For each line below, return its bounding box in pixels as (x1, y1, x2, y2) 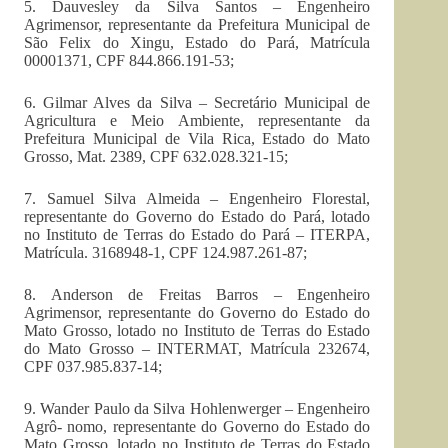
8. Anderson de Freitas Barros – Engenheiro (24, 286, 371, 304)
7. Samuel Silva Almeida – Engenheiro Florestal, (24, 190, 371, 208)
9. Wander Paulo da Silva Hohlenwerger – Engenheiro (24, 400, 371, 418)
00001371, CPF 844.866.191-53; (24, 52, 234, 70)
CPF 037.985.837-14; (24, 358, 162, 376)
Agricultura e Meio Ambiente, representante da (24, 112, 371, 130)
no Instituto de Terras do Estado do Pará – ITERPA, (24, 226, 371, 244)
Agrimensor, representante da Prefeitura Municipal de (24, 16, 371, 34)
